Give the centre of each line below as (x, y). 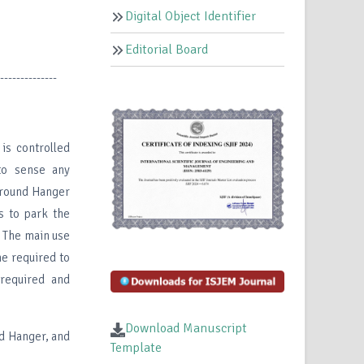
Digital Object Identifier (191, 17)
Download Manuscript (186, 329)
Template (136, 348)
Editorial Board (167, 50)
